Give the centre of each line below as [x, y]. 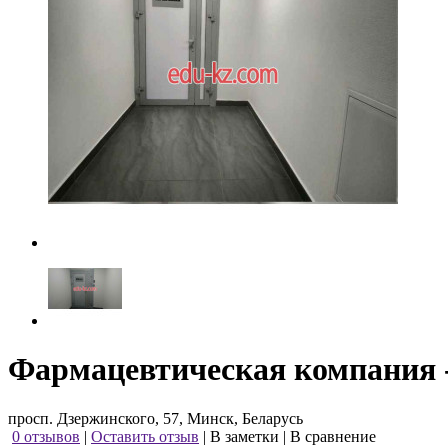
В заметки [244, 436]
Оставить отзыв [145, 436]
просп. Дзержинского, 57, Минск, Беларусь [155, 418]
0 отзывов [46, 436]
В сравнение [333, 436]
